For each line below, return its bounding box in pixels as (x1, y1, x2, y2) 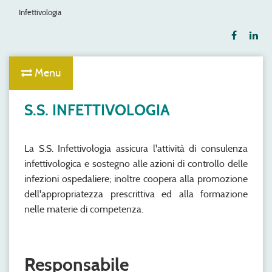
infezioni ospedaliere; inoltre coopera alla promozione (24, 173, 248, 185)
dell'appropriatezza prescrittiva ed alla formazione (24, 188, 248, 200)
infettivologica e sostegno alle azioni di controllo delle (24, 158, 248, 169)
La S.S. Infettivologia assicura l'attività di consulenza (24, 143, 248, 154)
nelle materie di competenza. (24, 203, 143, 215)
